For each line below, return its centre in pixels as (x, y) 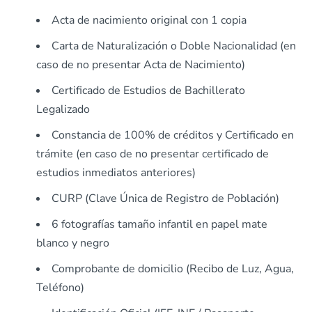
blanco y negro (73, 243)
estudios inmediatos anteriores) (116, 173)
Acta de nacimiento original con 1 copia (149, 21)
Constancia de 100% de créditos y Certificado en (173, 135)
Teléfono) (60, 288)
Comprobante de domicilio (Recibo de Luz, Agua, (173, 269)
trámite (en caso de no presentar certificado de (153, 154)
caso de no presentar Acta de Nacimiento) (141, 65)
